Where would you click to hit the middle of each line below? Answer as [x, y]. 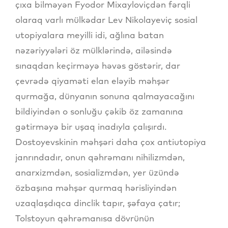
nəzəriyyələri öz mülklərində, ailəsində [94, 50]
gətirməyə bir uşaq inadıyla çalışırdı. [91, 126]
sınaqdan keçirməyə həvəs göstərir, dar [98, 65]
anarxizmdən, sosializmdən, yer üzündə [97, 172]
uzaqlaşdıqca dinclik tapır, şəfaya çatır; [98, 203]
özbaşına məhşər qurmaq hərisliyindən [96, 187]
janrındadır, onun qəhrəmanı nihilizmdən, [100, 157]
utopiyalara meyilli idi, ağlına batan [90, 35]
